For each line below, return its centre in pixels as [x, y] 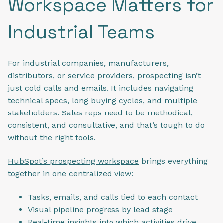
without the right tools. [52, 137]
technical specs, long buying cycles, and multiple [103, 100]
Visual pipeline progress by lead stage [100, 210]
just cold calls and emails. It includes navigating [101, 88]
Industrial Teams [81, 32]
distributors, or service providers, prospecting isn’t [104, 75]
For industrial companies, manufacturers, [88, 63]
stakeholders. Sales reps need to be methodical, [100, 112]
